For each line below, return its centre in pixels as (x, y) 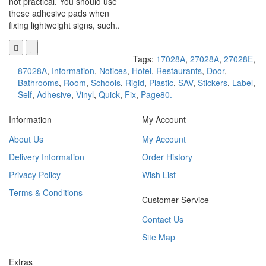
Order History (167, 157)
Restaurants (179, 71)
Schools (106, 83)
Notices (113, 71)
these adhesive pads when (59, 13)
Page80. (156, 95)
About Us (26, 139)
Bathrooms (38, 83)
